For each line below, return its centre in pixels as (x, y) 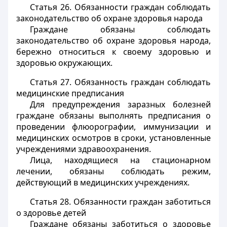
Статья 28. (50, 202)
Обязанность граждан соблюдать (141, 82)
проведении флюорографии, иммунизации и (113, 127)
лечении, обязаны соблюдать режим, (113, 171)
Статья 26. (50, 7)
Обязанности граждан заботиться (141, 202)
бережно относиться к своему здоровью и (113, 52)
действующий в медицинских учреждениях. (103, 182)
